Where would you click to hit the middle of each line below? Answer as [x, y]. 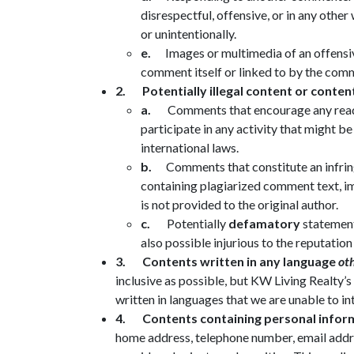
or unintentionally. [188, 33]
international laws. [190, 147]
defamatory [264, 223]
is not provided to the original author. [239, 204]
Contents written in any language [240, 261]
